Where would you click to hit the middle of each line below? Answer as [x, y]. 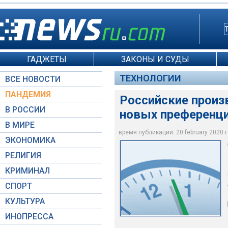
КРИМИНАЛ [27, 171]
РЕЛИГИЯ [23, 155]
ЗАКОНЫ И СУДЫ [155, 59]
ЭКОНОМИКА [30, 140]
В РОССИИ [25, 110]
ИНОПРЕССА [29, 217]
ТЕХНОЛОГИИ [150, 78]
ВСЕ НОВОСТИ [33, 79]
